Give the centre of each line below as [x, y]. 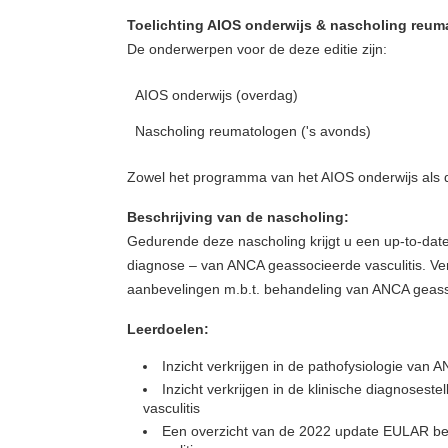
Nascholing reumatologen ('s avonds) [259, 131]
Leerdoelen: [168, 329]
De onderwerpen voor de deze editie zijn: [257, 49]
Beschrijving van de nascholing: [238, 217]
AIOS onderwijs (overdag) [232, 95]
